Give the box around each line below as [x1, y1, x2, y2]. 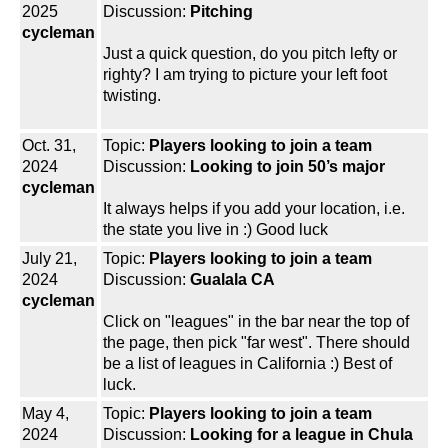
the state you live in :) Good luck [103, 221, 328, 239]
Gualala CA [190, 271, 275, 289]
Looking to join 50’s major [190, 158, 385, 176]
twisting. [103, 87, 161, 105]
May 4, [22, 405, 69, 423]
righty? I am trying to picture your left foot [103, 66, 387, 84]
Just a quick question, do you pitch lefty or [103, 45, 397, 63]
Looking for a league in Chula [190, 426, 413, 444]
